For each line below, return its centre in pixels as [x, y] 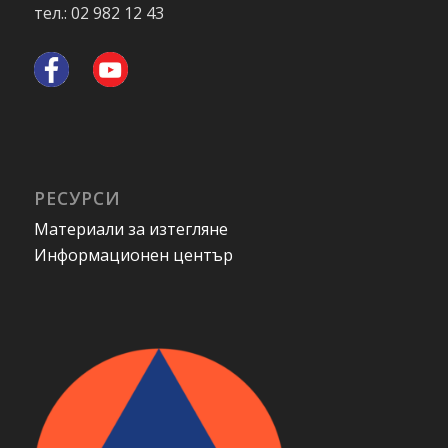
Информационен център [133, 254]
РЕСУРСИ [77, 197]
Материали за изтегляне [130, 228]
